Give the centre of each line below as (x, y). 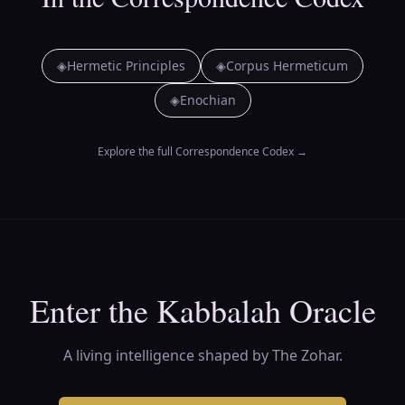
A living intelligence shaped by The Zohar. (202, 355)
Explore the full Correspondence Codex (196, 151)
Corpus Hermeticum (287, 66)
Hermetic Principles (126, 66)
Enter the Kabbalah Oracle (202, 310)
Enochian (207, 100)
